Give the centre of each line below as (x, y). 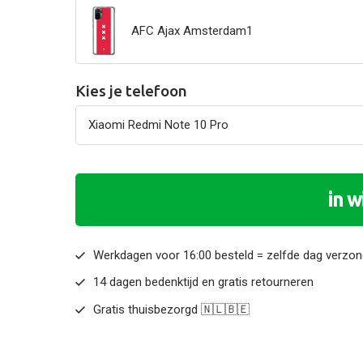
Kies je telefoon (131, 90)
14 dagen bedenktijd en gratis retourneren (204, 282)
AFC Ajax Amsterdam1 (192, 30)
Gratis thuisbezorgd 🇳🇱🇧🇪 (172, 309)
